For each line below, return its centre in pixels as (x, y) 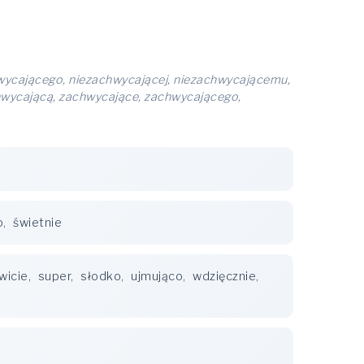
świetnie (37, 223)
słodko (101, 276)
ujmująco (157, 276)
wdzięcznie (224, 276)
